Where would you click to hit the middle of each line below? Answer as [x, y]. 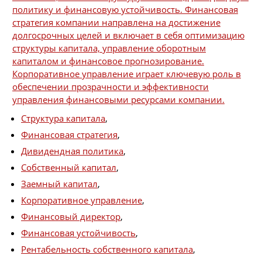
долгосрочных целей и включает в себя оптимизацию [128, 35]
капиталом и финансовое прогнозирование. [108, 61]
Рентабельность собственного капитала [107, 249]
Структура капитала [63, 118]
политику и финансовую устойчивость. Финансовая [125, 9]
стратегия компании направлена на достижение [116, 22]
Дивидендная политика [72, 151]
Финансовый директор [71, 217]
